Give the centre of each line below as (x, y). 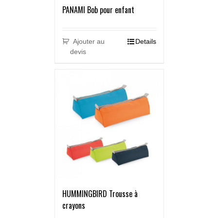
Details (145, 42)
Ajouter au (89, 42)
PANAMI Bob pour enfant (98, 10)
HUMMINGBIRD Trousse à (100, 194)
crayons (73, 206)
